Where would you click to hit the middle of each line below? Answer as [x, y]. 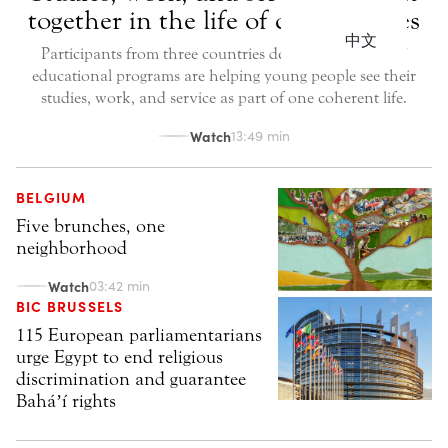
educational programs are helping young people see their [224, 76]
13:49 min [260, 136]
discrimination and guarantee [131, 379]
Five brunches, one [90, 226]
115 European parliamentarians [139, 335]
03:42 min [119, 286]
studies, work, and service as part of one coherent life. [224, 98]
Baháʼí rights [66, 401]
